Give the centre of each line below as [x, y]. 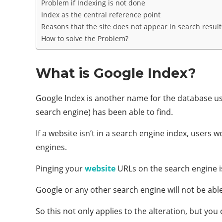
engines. [51, 147]
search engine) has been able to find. [104, 112]
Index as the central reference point [101, 14]
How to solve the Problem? [85, 38]
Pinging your [60, 168]
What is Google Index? [116, 73]
